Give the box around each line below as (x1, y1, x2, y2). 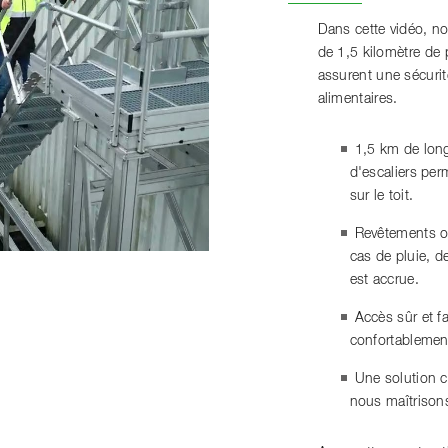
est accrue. (349, 273, 419, 287)
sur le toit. (349, 189, 414, 203)
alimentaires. (317, 92, 398, 106)
